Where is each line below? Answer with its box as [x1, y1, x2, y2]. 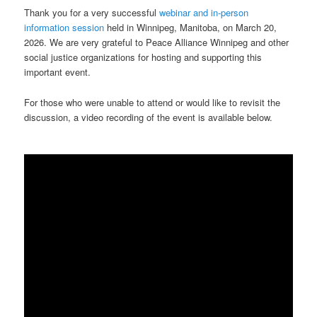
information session [24, 21, 105, 35]
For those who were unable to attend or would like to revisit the [24, 95, 281, 109]
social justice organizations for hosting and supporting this [24, 50, 263, 64]
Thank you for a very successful [24, 6, 160, 20]
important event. [24, 65, 91, 79]
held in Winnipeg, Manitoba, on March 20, [104, 21, 277, 35]
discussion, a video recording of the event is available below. [24, 110, 273, 124]
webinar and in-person [159, 6, 249, 20]
